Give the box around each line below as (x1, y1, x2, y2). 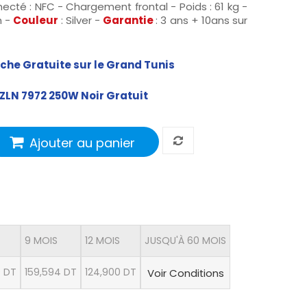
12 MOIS (85, 234, 120, 248)
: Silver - (60, 13, 103, 28)
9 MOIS (25, 234, 58, 248)
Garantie (103, 13, 156, 28)
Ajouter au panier (29, 134, 135, 151)
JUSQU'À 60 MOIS (145, 234, 226, 248)
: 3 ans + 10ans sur (156, 13, 248, 28)
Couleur (13, 13, 61, 28)
